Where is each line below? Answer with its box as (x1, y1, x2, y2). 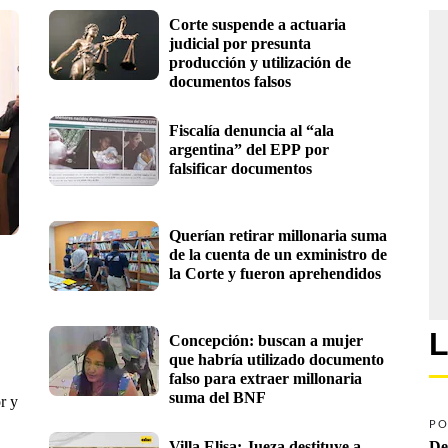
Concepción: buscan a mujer (169, 331, 363, 349)
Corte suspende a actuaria (169, 15, 346, 33)
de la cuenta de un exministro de (169, 245, 387, 263)
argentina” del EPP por (169, 140, 329, 158)
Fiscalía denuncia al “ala (169, 121, 334, 139)
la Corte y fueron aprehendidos (169, 264, 381, 282)
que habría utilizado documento (169, 350, 384, 368)
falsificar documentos (169, 159, 312, 177)
